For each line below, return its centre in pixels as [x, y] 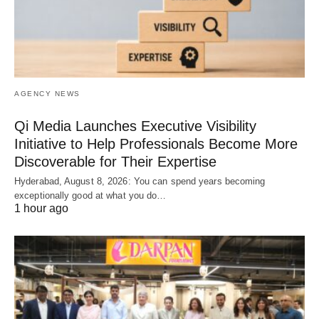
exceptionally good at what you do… [90, 195]
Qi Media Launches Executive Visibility [135, 126]
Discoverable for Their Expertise [115, 161]
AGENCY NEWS [47, 93]
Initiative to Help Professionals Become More [156, 143]
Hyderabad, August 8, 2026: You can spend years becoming [140, 181]
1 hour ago [41, 208]
